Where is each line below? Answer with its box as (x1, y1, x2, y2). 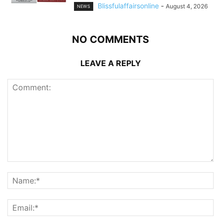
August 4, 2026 (166, 2, 208, 10)
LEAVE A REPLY (80, 58, 141, 68)
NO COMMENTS (72, 33, 149, 45)
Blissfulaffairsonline (98, 1, 159, 10)
